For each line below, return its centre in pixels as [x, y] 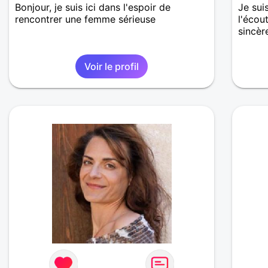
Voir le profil [112, 67]
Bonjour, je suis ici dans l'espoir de [93, 7]
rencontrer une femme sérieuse [85, 19]
